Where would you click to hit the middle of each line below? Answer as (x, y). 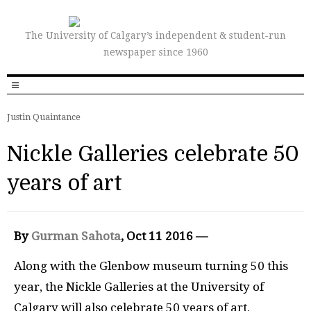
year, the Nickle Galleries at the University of (139, 286)
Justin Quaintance (44, 117)
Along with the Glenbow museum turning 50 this (151, 266)
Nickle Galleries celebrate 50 (153, 154)
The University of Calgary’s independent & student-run (155, 35)
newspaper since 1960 (155, 52)
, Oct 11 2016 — (164, 236)
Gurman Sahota (76, 236)
